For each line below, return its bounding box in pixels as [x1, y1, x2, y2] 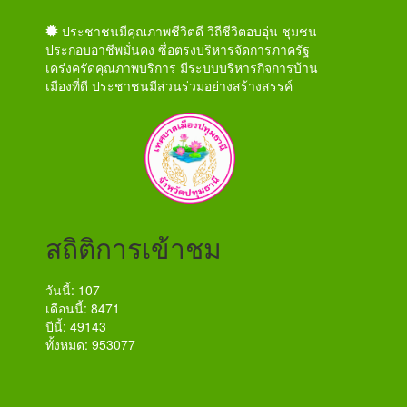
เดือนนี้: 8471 [45, 298, 120, 317]
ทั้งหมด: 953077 [45, 334, 135, 353]
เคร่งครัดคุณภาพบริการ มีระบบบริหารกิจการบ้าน [45, 57, 318, 76]
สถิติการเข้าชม [45, 227, 222, 267]
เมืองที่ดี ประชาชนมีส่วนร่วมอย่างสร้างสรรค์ [45, 75, 293, 94]
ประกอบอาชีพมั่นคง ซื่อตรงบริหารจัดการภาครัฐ [45, 39, 310, 58]
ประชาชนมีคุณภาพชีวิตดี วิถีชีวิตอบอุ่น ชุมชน [58, 21, 317, 40]
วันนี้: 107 [45, 280, 100, 299]
